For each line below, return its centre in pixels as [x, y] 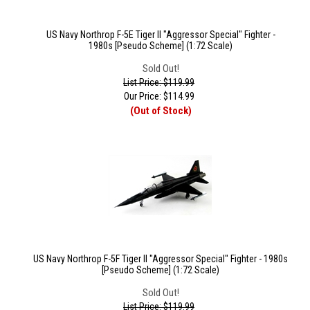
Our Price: [142, 96]
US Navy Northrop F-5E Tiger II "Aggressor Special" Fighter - [161, 35]
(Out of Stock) [161, 111]
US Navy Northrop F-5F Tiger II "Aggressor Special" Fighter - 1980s [161, 259]
